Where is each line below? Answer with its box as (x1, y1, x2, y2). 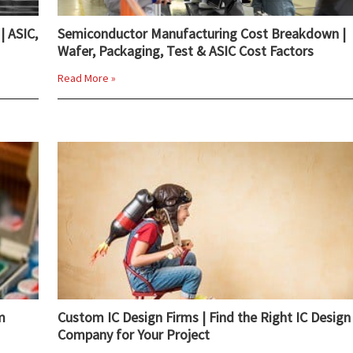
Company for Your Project (58, 325, 210, 344)
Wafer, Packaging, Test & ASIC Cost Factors (58, 42, 314, 60)
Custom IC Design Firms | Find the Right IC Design (58, 308, 351, 326)
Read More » (58, 71, 116, 85)
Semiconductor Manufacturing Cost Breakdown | (58, 24, 346, 43)
